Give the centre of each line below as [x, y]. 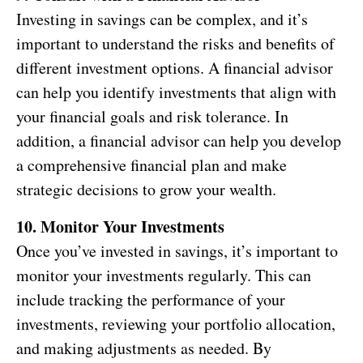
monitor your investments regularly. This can [164, 275]
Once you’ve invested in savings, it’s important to [177, 250]
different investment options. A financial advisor [175, 67]
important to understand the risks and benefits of [175, 43]
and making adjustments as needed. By [144, 348]
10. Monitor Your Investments [120, 226]
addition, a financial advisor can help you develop [179, 140]
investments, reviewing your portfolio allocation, [176, 323]
